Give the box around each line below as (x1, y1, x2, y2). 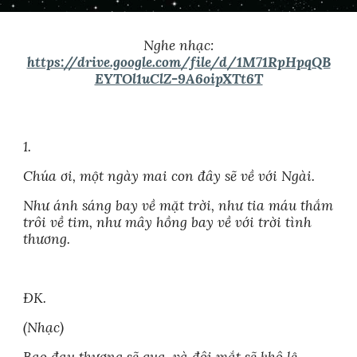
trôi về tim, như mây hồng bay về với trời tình (23, 214, 312, 231)
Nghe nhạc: (143, 37, 214, 54)
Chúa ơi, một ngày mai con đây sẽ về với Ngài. (23, 167, 316, 185)
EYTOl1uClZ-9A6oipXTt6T (94, 70, 263, 88)
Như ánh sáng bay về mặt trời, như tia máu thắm (23, 197, 334, 214)
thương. (23, 230, 71, 248)
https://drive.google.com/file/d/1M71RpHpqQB (26, 53, 331, 71)
